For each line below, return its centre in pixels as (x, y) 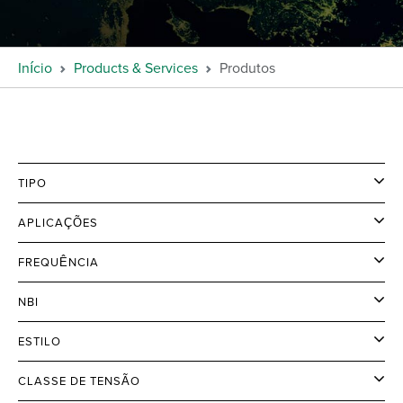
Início (35, 67)
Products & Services (136, 67)
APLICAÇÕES (58, 222)
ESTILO (40, 341)
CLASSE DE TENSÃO (79, 381)
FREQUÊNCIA (58, 262)
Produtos (247, 67)
